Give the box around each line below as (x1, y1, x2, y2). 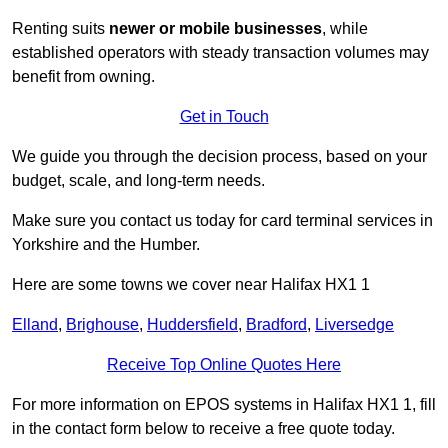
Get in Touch (179, 108, 269, 126)
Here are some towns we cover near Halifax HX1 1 (12, 276, 370, 294)
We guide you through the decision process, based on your (12, 148, 427, 166)
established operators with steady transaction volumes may (12, 44, 429, 62)
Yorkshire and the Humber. (12, 236, 200, 254)
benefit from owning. (12, 68, 155, 86)
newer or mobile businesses (109, 20, 322, 38)
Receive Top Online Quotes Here (107, 356, 341, 374)
